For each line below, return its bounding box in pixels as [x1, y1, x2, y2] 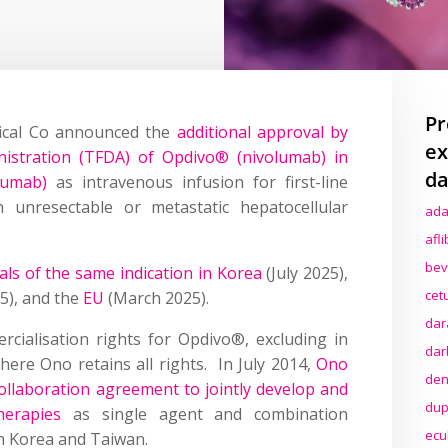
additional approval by [176, 120, 349, 143]
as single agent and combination [61, 402, 349, 425]
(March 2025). [104, 286, 210, 309]
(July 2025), [261, 261, 349, 284]
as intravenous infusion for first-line [47, 170, 349, 193]
